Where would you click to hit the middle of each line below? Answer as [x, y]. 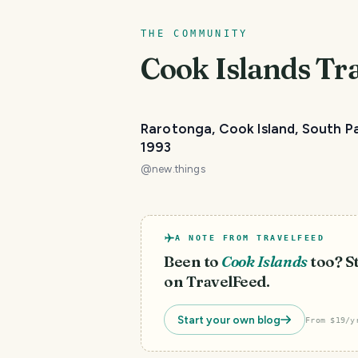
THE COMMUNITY [195, 34]
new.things [179, 169]
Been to [191, 262]
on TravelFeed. [217, 282]
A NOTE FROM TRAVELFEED [250, 238]
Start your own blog [229, 320]
